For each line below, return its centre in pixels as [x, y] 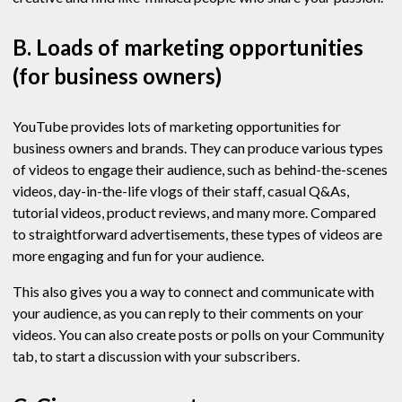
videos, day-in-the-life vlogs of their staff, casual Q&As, [181, 191]
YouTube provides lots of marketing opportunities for [177, 127]
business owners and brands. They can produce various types [198, 148]
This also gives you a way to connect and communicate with [193, 292]
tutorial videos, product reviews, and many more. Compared [194, 213]
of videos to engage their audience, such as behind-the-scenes [200, 170]
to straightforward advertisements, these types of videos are [197, 234]
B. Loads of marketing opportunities [188, 48]
